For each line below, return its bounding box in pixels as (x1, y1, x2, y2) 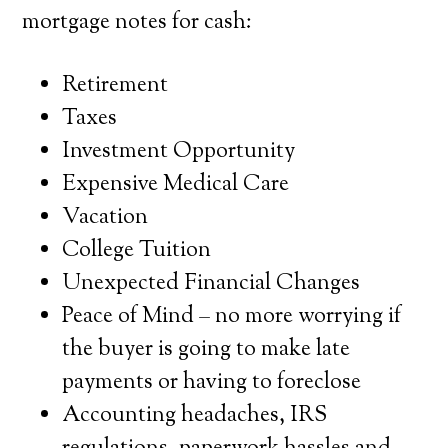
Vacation (62, 202, 149, 234)
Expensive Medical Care (62, 169, 290, 201)
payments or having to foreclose (62, 367, 362, 399)
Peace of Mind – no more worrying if (62, 301, 402, 333)
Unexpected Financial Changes (62, 268, 361, 300)
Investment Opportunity (62, 136, 296, 168)
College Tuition (62, 235, 212, 267)
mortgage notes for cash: (22, 7, 253, 39)
